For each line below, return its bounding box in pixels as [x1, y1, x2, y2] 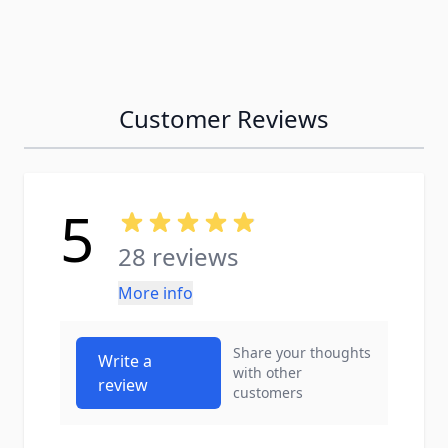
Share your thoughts [233, 343, 372, 362]
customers [233, 383, 304, 402]
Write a [98, 350, 152, 372]
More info [118, 282, 193, 304]
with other [233, 363, 303, 382]
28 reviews [118, 240, 239, 273]
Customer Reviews [119, 102, 329, 135]
